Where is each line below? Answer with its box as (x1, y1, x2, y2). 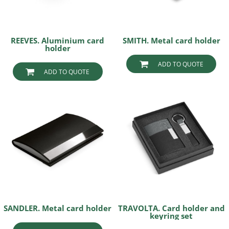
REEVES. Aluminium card (11, 35, 105, 45)
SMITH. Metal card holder (122, 35, 220, 45)
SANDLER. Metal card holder (4, 203, 112, 214)
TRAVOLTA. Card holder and (118, 203, 225, 214)
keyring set (150, 211, 193, 221)
